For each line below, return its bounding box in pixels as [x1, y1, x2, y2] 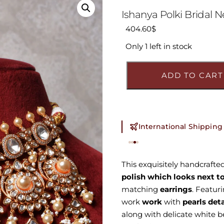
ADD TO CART [161, 70, 223, 80]
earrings [157, 184, 192, 194]
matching [121, 184, 158, 194]
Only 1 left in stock [125, 41, 192, 51]
